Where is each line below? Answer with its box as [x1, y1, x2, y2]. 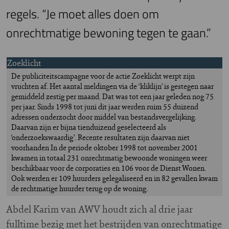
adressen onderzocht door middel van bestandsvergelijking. [11, 111, 196, 123]
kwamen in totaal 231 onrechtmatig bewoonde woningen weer [11, 152, 207, 164]
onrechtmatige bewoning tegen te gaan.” [6, 24, 211, 42]
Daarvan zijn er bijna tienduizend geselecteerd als [11, 122, 166, 133]
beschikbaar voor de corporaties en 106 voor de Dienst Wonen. [11, 163, 206, 174]
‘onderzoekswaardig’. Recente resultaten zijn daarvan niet [11, 132, 190, 143]
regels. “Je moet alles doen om [6, 5, 159, 24]
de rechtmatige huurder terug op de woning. [11, 183, 148, 194]
